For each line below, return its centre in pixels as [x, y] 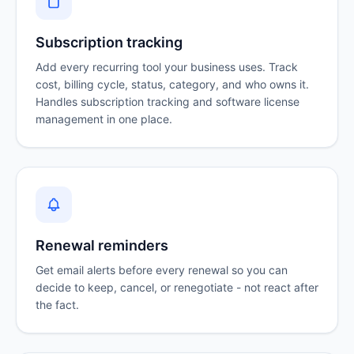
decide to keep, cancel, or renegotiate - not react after [177, 288]
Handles [58, 102]
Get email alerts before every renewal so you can [162, 270]
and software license [245, 102]
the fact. [57, 305]
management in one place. [104, 119]
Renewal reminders [102, 246]
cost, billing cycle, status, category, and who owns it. [172, 85]
